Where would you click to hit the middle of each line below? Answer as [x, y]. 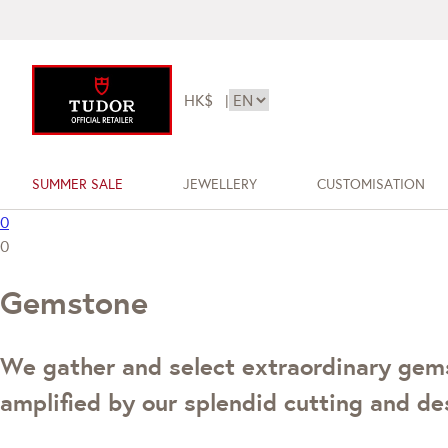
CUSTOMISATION [370, 184]
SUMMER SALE [77, 184]
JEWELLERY [219, 184]
